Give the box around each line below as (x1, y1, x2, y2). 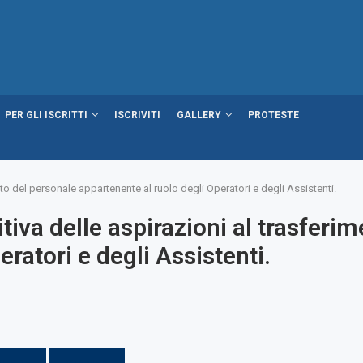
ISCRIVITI (114, 109, 160, 121)
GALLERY (177, 109, 221, 121)
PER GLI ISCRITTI (5, 109, 88, 121)
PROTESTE (248, 109, 299, 121)
